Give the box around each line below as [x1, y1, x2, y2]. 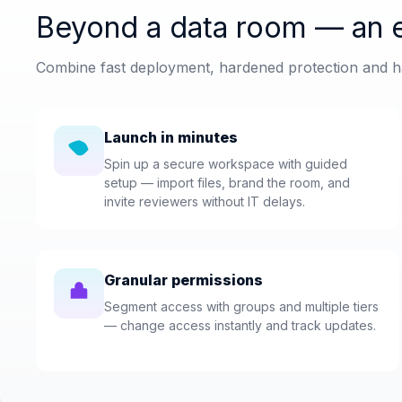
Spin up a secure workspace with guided [104, 155, 347, 171]
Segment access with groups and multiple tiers [104, 298, 379, 314]
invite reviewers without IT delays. [104, 193, 305, 209]
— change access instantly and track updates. [104, 317, 376, 333]
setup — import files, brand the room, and [104, 174, 350, 190]
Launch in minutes [104, 127, 238, 146]
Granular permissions [104, 270, 263, 289]
